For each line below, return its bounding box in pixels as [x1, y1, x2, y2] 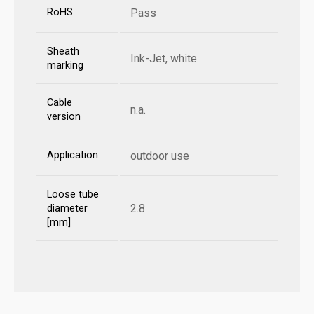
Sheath [47, 46, 79, 58]
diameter [47, 203, 88, 215]
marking [47, 60, 83, 72]
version [47, 111, 81, 123]
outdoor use [130, 149, 189, 163]
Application [47, 149, 98, 162]
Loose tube [47, 189, 99, 201]
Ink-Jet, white [130, 52, 197, 66]
